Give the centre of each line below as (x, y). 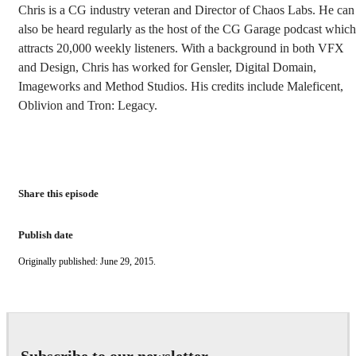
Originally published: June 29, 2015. (87, 262)
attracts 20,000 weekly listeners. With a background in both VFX (181, 48)
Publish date (46, 235)
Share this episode (58, 194)
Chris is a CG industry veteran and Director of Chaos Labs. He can (186, 10)
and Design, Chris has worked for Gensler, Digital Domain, (167, 67)
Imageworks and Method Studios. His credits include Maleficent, (181, 86)
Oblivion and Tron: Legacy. (88, 105)
